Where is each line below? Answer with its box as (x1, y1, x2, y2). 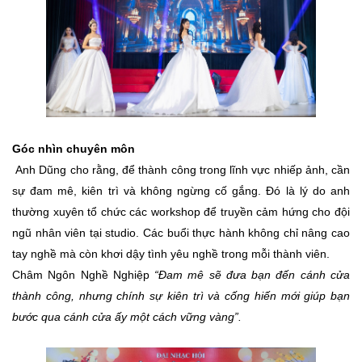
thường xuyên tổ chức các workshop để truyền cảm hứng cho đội (12, 205, 350, 219)
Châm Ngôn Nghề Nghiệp (12, 268, 155, 282)
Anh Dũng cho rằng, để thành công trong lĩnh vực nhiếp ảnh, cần (12, 163, 350, 177)
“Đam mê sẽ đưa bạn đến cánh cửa (154, 268, 351, 282)
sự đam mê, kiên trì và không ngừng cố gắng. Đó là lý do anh (12, 184, 350, 198)
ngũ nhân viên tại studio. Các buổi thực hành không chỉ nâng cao (12, 226, 350, 240)
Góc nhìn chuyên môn (12, 142, 135, 156)
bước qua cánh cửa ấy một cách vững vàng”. (12, 310, 242, 324)
